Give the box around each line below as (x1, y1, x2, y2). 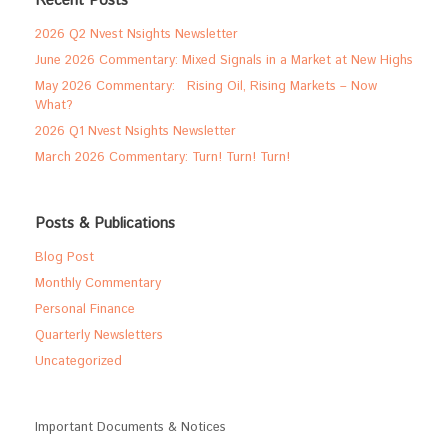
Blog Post (35, 248, 94, 268)
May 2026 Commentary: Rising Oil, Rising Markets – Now (35, 77, 377, 97)
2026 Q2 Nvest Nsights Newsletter (35, 25, 238, 45)
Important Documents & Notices (35, 418, 226, 438)
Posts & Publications (35, 213, 175, 235)
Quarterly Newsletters (35, 326, 163, 346)
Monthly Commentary (35, 274, 161, 294)
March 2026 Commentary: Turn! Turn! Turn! (35, 148, 290, 168)
